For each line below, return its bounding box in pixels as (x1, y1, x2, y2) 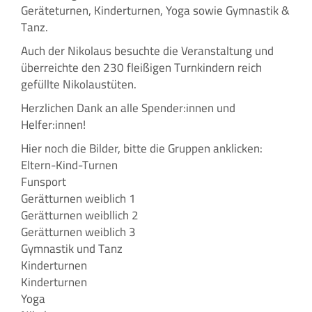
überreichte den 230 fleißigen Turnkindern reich (21, 56, 262, 79)
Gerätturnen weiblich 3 (21, 220, 136, 243)
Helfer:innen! (21, 113, 86, 136)
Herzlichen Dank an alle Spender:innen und (21, 96, 235, 119)
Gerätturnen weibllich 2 (21, 203, 139, 226)
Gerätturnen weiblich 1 (21, 187, 136, 210)
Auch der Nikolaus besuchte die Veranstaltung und (21, 39, 274, 62)
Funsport (21, 170, 66, 193)
